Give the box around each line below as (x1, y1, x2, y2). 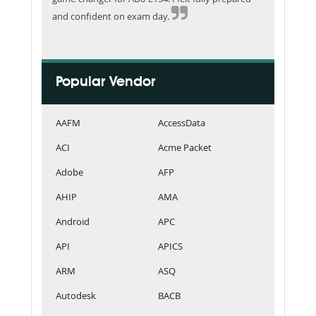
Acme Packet (158, 140, 212, 154)
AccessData (158, 116, 205, 129)
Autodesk (56, 288, 96, 302)
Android (56, 214, 90, 228)
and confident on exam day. (52, 9, 171, 23)
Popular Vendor (56, 75, 155, 90)
